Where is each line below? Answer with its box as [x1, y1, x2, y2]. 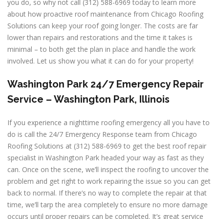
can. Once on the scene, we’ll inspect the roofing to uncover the [7, 165, 209, 174]
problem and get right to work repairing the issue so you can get [7, 176, 211, 186]
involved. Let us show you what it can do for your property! [7, 56, 194, 66]
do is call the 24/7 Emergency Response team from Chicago [7, 130, 197, 139]
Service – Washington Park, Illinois [7, 93, 170, 105]
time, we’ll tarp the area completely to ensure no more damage [7, 200, 208, 209]
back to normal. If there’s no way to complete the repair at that [7, 188, 207, 197]
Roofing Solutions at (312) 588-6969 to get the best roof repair [7, 141, 206, 151]
